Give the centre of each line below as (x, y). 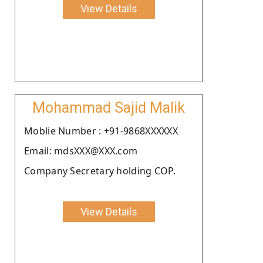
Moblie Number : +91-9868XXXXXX (101, 131)
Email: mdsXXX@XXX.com (81, 151)
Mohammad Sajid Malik (109, 107)
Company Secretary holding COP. (100, 171)
